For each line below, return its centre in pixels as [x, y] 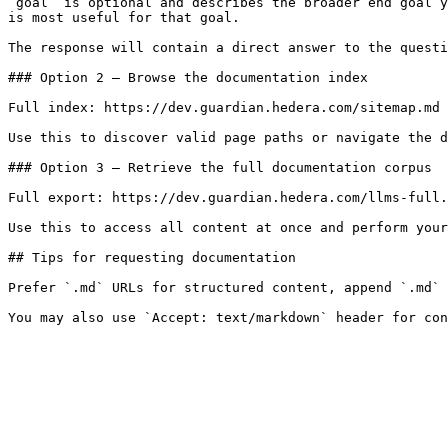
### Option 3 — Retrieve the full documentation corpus [220, 167]
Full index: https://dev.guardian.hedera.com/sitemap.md [224, 107]
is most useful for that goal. [124, 17]
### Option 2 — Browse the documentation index [188, 77]
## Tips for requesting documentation [152, 257]
